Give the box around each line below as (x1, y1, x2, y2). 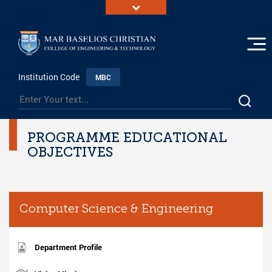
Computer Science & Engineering (19, 203, 213, 216)
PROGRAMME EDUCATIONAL (27, 129, 227, 146)
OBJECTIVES (27, 144, 113, 161)
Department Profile (35, 242, 102, 253)
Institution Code (18, 71, 81, 83)
